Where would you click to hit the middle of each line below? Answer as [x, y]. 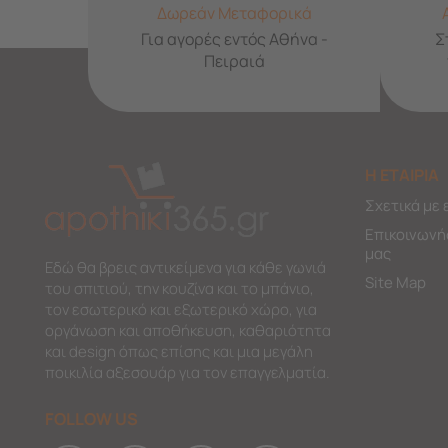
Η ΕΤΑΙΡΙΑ [402, 174]
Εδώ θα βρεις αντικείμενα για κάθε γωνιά [185, 267]
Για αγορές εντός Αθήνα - [234, 39]
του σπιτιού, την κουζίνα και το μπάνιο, [179, 288]
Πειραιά [234, 61]
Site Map [396, 282]
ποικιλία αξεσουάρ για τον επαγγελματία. [187, 372]
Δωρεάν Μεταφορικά [234, 13]
